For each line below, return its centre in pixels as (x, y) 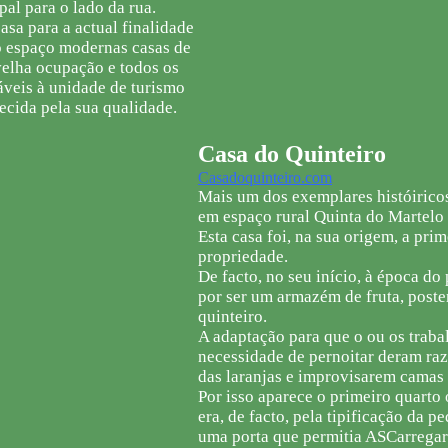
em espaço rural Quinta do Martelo (321, 216)
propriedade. (243, 256)
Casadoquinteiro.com (265, 177)
